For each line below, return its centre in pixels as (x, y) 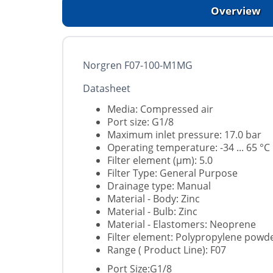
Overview (236, 11)
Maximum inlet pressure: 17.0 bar (184, 135)
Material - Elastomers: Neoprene (182, 225)
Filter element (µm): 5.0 (160, 161)
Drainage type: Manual (159, 186)
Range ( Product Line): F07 (167, 250)
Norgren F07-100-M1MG (138, 66)
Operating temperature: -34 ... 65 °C (189, 148)
